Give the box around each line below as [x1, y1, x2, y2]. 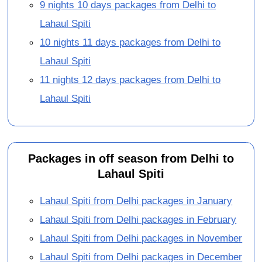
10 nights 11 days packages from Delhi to [40, 36, 221, 49]
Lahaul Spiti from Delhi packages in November [40, 232, 243, 244]
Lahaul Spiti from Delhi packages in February [40, 213, 237, 225]
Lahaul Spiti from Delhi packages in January [40, 194, 233, 206]
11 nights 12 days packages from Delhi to [40, 74, 221, 86]
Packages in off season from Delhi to [27, 151, 234, 165]
